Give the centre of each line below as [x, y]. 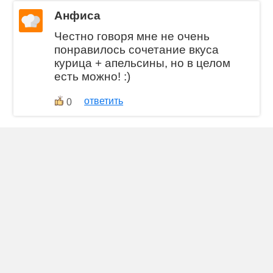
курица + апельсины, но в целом [143, 63]
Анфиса [78, 15]
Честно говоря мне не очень [132, 37]
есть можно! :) [93, 77]
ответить [104, 101]
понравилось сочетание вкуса [137, 50]
